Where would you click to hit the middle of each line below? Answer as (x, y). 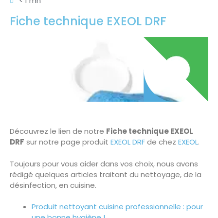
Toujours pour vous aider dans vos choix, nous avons (104, 163)
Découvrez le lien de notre (58, 131)
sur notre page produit (67, 142)
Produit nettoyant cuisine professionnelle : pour (117, 207)
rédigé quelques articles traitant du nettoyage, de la (106, 174)
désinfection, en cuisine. (53, 185)
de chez (162, 142)
